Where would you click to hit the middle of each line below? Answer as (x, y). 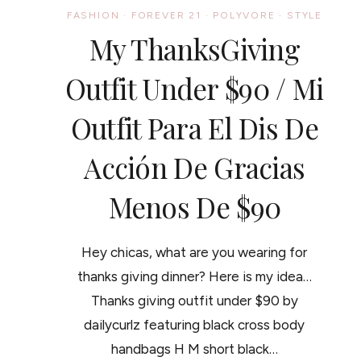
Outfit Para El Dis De (194, 127)
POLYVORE (244, 15)
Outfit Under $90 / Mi (195, 88)
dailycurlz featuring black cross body (195, 324)
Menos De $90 (195, 206)
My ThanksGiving (195, 48)
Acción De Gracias (195, 167)
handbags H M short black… (194, 349)
